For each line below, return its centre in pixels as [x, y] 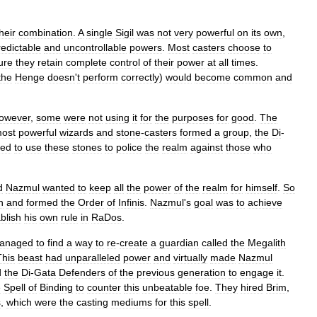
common [253, 77]
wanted [59, 187]
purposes [193, 117]
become [213, 77]
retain [50, 62]
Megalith [267, 242]
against [207, 147]
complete [86, 62]
